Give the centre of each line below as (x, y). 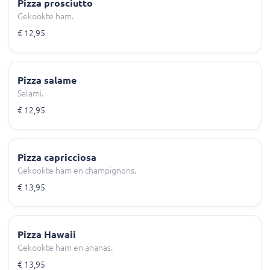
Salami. (30, 94)
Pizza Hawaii (47, 235)
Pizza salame (47, 80)
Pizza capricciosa (57, 158)
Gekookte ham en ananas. (65, 248)
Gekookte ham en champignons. (77, 171)
